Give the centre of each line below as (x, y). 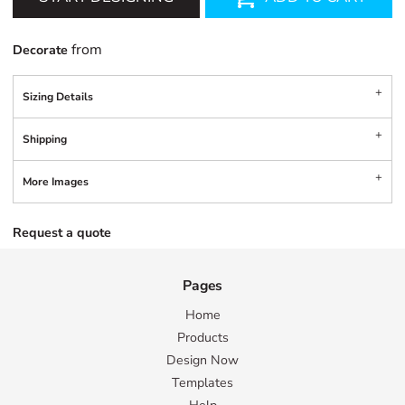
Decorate (41, 50)
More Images (56, 181)
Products (202, 338)
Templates (202, 383)
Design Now (202, 361)
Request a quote (62, 232)
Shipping (45, 139)
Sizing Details (58, 96)
